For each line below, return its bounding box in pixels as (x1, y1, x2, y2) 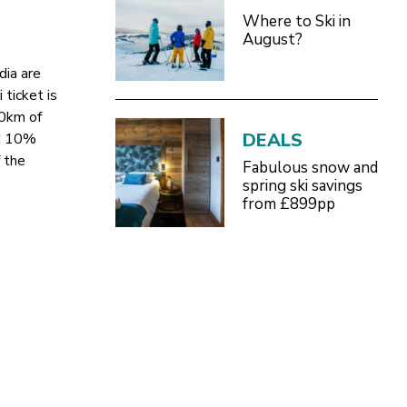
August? (242, 28, 303, 50)
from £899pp (242, 193, 335, 214)
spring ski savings (242, 174, 362, 196)
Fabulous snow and (242, 156, 378, 178)
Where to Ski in (242, 10, 351, 32)
